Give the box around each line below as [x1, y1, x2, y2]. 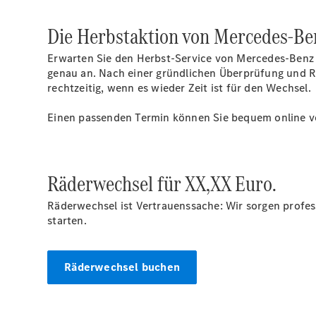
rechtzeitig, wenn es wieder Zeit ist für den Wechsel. [47, 80, 311, 95]
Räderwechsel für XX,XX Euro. [47, 169, 277, 199]
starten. [47, 213, 87, 228]
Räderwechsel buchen [64, 260, 181, 274]
